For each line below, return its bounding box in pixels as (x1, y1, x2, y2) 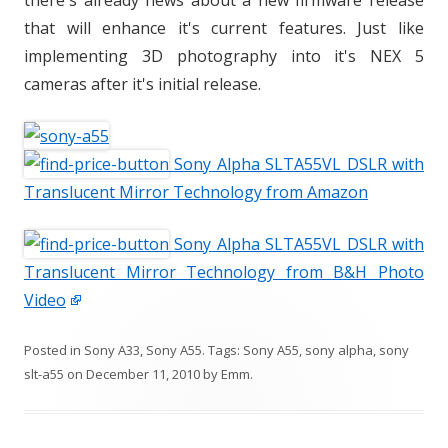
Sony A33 (84, 341, 140, 359)
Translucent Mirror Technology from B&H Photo (24, 261, 424, 283)
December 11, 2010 (86, 365, 200, 383)
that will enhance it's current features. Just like (24, 17, 424, 39)
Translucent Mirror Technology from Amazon (24, 181, 368, 203)
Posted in (24, 341, 84, 359)
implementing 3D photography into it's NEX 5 (24, 45, 424, 67)
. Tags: (202, 341, 243, 359)
